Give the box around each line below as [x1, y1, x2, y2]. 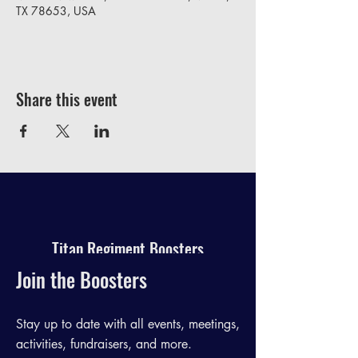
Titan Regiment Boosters [52, 237, 204, 261]
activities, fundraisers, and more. [16, 336, 192, 352]
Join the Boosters [16, 265, 147, 294]
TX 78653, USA [16, 3, 96, 18]
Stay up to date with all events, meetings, [16, 316, 240, 332]
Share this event [16, 87, 117, 111]
